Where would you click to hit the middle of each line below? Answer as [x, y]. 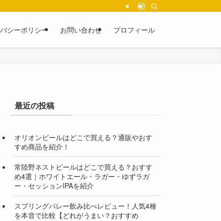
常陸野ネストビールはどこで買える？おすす [83, 166]
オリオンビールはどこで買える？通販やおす [83, 137]
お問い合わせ [81, 30]
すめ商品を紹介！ [42, 146]
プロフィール [134, 30]
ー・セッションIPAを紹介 [54, 185]
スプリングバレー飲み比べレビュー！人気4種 [85, 205]
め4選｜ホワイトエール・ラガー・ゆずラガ [82, 176]
